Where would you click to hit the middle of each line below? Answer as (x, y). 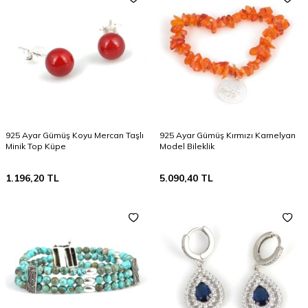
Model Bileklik (187, 146)
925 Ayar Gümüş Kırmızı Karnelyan (228, 135)
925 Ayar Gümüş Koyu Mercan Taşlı (75, 135)
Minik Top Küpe (36, 146)
